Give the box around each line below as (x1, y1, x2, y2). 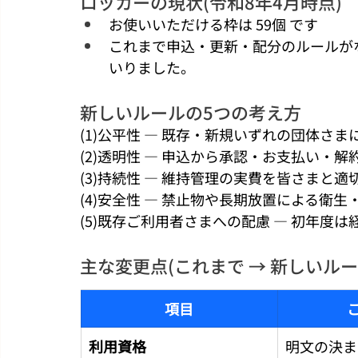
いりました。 (109, 56, 195, 78)
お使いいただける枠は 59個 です (109, 13, 318, 34)
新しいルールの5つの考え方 (80, 98, 301, 125)
